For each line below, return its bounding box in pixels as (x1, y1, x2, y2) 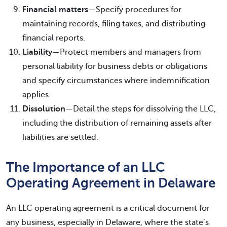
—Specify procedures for (88, 5, 181, 14)
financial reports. (22, 33, 85, 43)
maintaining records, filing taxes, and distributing (22, 19, 205, 28)
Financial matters (22, 5, 88, 14)
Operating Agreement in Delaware (6, 175, 215, 191)
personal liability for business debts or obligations (22, 62, 207, 71)
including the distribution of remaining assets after (22, 119, 212, 128)
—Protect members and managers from (52, 48, 201, 57)
